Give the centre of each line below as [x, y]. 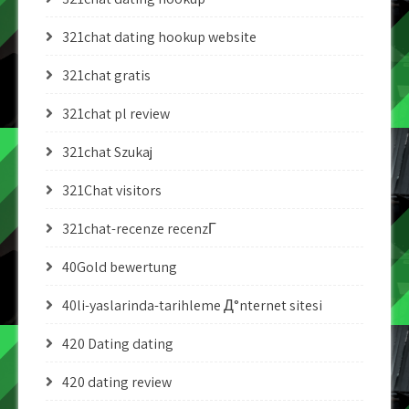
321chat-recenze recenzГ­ [139, 229]
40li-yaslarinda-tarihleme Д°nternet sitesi [192, 305]
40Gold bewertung [120, 267]
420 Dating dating [118, 344]
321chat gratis [106, 75]
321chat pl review [116, 114]
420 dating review [117, 382]
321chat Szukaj [107, 152]
